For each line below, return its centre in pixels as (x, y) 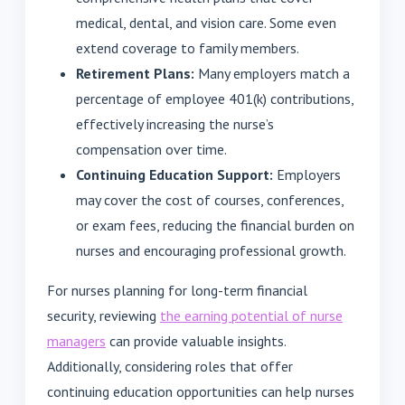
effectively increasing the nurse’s (175, 124)
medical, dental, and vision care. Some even (206, 23)
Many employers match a (272, 74)
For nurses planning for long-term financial (177, 291)
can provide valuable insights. (196, 341)
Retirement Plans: (135, 74)
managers (76, 341)
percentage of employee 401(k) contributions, (215, 99)
